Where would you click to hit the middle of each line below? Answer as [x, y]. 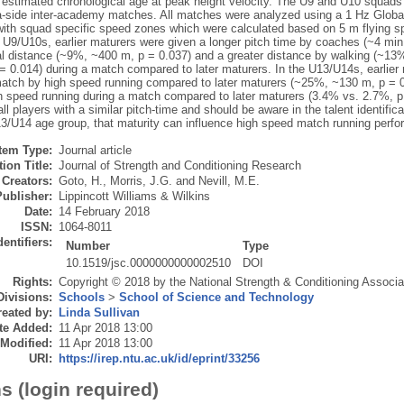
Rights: [32, 282]
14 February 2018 [104, 212]
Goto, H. [80, 181]
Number [88, 246]
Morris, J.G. [141, 181]
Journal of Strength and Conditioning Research [179, 166]
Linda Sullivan [99, 313]
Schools [81, 298]
